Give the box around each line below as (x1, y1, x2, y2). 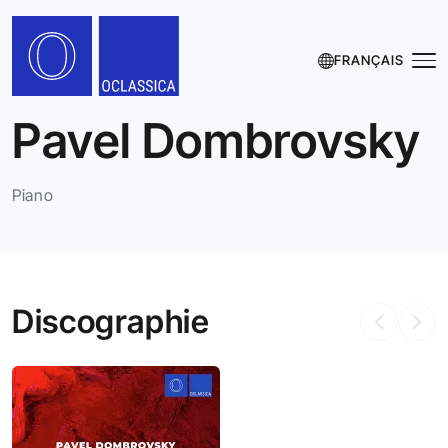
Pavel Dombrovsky (12, 111, 421, 170)
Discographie (12, 302, 210, 341)
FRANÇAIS (333, 52, 404, 68)
